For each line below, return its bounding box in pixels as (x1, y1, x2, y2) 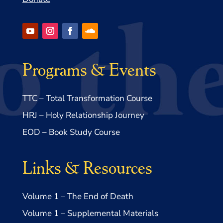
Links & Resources (22, 156, 152, 178)
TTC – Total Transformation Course (22, 93, 152, 105)
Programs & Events (22, 58, 156, 80)
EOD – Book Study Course (22, 126, 120, 138)
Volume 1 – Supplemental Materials (22, 208, 158, 220)
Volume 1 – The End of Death (22, 191, 133, 203)
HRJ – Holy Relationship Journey (22, 110, 144, 121)
